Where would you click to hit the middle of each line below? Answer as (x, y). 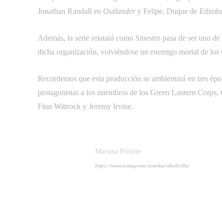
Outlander (119, 11)
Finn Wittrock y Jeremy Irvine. (85, 106)
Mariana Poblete (118, 151)
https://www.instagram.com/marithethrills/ (142, 166)
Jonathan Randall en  (70, 11)
